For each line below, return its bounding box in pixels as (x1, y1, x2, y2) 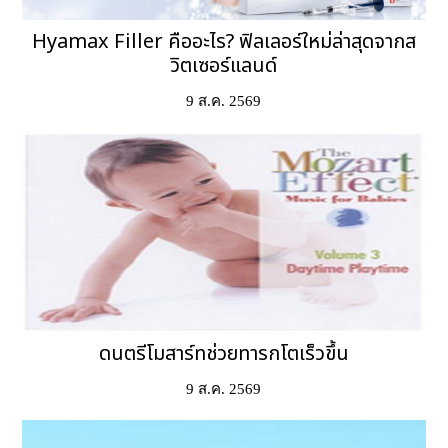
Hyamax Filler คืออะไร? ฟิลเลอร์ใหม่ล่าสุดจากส (31, 27, 416, 58)
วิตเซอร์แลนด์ (170, 51, 278, 82)
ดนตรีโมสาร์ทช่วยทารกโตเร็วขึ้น (98, 339, 349, 370)
